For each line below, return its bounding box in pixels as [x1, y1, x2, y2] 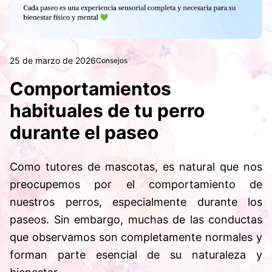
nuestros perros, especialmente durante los [10, 195, 262, 208]
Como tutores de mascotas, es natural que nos [10, 160, 262, 173]
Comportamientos [10, 78, 171, 100]
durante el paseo [10, 121, 158, 143]
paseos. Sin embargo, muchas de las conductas [10, 213, 262, 226]
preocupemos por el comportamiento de [10, 178, 262, 191]
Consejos [96, 56, 127, 65]
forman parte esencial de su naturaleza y [10, 248, 262, 261]
